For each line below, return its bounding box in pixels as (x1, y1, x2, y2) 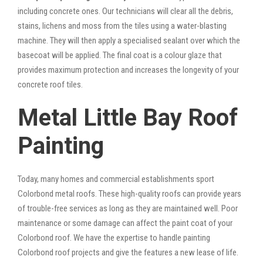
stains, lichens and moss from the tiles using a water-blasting (18, 20, 227, 31)
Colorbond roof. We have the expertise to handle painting (18, 232, 210, 243)
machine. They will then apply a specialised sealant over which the (18, 35, 240, 46)
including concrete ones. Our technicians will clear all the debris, (18, 5, 233, 16)
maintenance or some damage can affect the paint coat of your (18, 217, 232, 228)
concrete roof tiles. (18, 79, 83, 90)
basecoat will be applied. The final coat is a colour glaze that (18, 49, 222, 60)
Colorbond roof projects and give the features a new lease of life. (18, 247, 238, 258)
